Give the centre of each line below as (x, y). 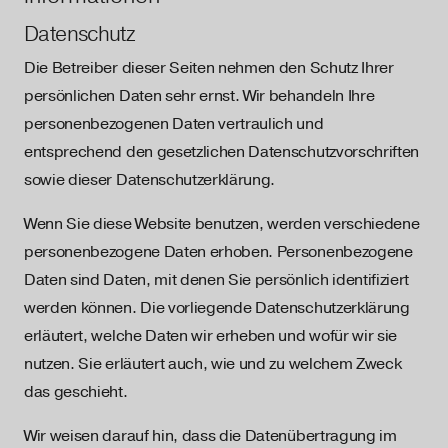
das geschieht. (76, 392)
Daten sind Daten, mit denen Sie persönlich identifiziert (217, 280)
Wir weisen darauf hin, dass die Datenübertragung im (210, 436)
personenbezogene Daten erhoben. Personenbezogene (218, 252)
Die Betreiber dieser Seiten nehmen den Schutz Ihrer (209, 68)
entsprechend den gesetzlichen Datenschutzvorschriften (222, 152)
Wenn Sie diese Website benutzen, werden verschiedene (222, 224)
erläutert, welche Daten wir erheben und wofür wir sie (211, 336)
